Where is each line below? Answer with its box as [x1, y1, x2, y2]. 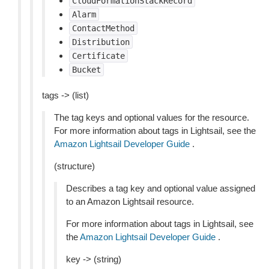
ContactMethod [72, 23, 134, 33]
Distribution [72, 37, 130, 47]
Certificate [72, 51, 125, 61]
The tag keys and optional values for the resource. [54, 112, 249, 122]
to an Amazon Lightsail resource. [66, 196, 194, 207]
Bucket [72, 65, 101, 74]
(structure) [54, 161, 95, 171]
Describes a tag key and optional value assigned [66, 183, 255, 193]
